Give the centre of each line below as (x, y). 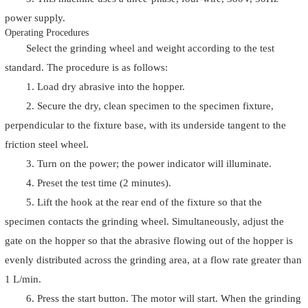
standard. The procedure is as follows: (86, 67)
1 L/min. (23, 279)
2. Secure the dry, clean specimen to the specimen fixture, (150, 106)
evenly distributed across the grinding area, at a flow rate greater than (153, 260)
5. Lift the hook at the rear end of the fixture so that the (144, 202)
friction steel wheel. (47, 144)
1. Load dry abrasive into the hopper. (105, 87)
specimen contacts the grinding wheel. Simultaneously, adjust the (144, 221)
